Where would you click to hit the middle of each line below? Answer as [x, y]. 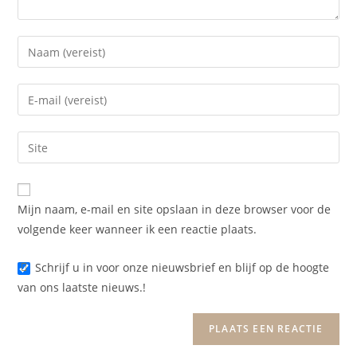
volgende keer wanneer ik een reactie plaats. [137, 229]
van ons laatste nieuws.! [82, 287]
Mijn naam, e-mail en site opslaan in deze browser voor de [175, 209]
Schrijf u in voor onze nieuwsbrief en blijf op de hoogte [182, 267]
